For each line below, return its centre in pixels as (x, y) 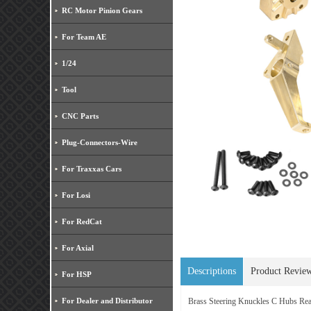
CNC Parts (80, 116)
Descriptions (212, 271)
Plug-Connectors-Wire (100, 142)
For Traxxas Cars (92, 169)
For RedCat (82, 221)
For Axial (78, 248)
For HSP (77, 274)
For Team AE (84, 37)
